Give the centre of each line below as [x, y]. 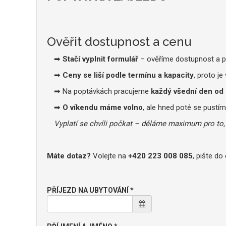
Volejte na [109, 156]
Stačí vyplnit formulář [100, 59]
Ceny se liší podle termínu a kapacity [128, 75]
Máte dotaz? [69, 156]
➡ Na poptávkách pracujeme [102, 91]
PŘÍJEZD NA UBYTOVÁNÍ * [90, 190]
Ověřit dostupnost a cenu [119, 42]
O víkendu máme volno [103, 107]
